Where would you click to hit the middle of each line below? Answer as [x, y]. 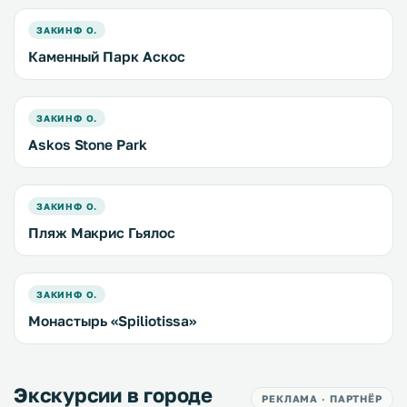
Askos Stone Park [88, 144]
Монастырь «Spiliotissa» [113, 321]
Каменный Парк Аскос [107, 56]
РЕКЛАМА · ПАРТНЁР [322, 398]
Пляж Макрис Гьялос [102, 233]
